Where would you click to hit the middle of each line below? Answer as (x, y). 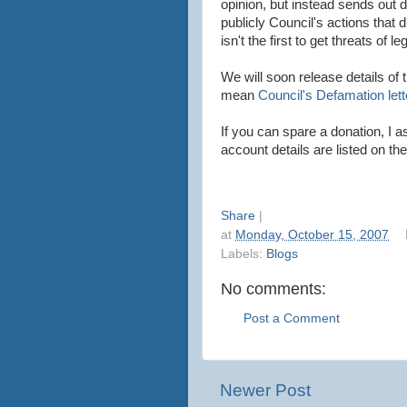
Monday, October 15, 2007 (312, 234)
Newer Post (265, 390)
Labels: (243, 253)
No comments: (273, 288)
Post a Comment (292, 319)
